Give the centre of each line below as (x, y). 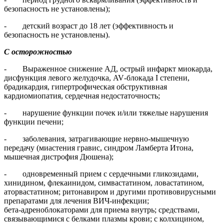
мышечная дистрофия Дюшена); (59, 157)
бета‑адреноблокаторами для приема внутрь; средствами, (102, 210)
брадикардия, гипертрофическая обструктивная (85, 87)
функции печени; (34, 122)
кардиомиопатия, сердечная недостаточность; (82, 96)
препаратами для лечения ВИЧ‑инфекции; (76, 201)
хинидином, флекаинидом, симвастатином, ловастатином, (104, 183)
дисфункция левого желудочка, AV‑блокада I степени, (97, 78)
